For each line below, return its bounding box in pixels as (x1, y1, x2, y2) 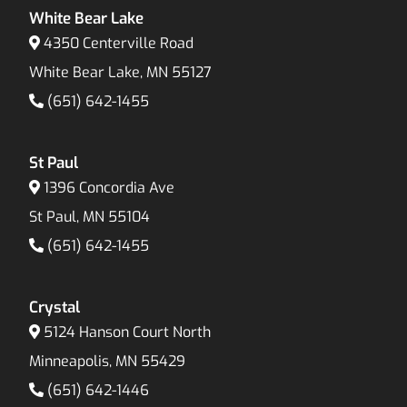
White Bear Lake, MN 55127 (29, 63, 213, 83)
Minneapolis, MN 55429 (29, 352, 186, 372)
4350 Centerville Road (44, 34, 194, 54)
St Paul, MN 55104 (29, 207, 151, 227)
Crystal (29, 297, 81, 319)
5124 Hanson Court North (44, 323, 212, 342)
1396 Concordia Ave (44, 178, 175, 198)
